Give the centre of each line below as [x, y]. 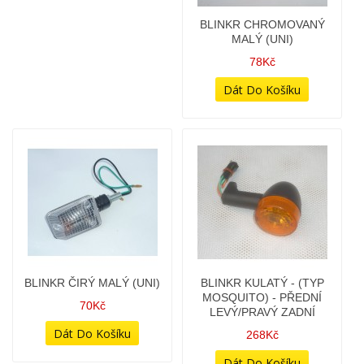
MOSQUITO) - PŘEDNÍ [262, 190]
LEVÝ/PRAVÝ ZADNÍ [262, 205]
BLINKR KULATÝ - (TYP [262, 175]
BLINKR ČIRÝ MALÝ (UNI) [92, 175]
